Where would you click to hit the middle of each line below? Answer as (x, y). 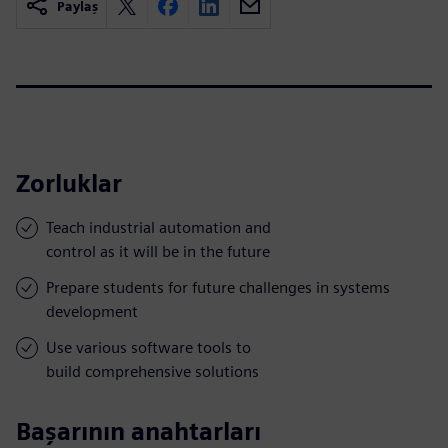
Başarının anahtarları (138, 431)
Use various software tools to (148, 347)
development (92, 311)
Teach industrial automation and (158, 227)
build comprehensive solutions (152, 371)
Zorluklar (69, 183)
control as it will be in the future (158, 251)
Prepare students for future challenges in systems (218, 287)
